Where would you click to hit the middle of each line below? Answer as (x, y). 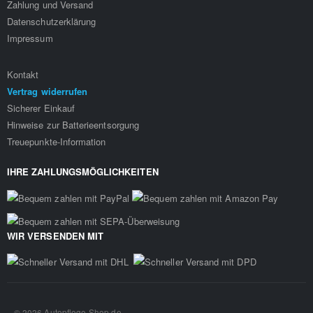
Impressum (30, 38)
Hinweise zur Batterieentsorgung (73, 124)
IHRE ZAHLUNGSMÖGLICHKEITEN (83, 172)
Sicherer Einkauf (41, 108)
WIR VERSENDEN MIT (56, 235)
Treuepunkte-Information (57, 141)
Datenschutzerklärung (52, 21)
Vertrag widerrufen (48, 91)
